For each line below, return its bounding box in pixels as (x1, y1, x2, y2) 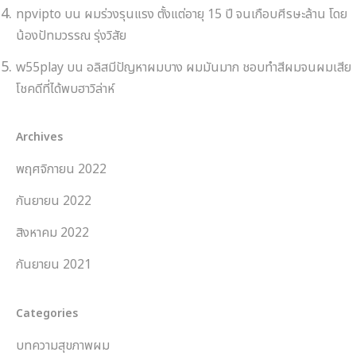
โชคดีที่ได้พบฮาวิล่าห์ (16, 79, 114, 99)
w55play (16, 58, 64, 78)
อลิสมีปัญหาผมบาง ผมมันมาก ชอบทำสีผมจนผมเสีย (87, 58, 351, 78)
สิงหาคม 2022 (16, 223, 89, 243)
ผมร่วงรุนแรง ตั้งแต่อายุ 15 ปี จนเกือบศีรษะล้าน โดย (84, 5, 347, 25)
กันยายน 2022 (16, 192, 91, 211)
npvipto (16, 5, 61, 25)
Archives (16, 129, 63, 146)
